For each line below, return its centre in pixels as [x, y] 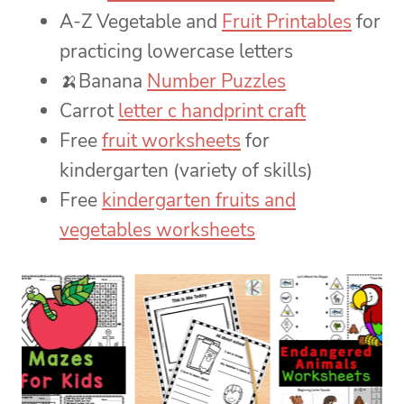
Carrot [89, 111]
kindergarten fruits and [199, 201]
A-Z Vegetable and [141, 22]
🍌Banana [103, 82]
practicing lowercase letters [176, 52]
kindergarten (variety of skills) [186, 171]
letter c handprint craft [212, 111]
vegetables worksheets [157, 230]
